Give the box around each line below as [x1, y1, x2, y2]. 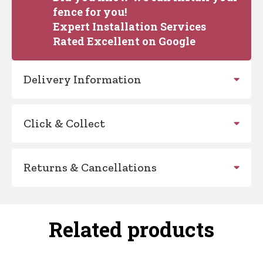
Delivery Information [23, 72, 141, 86]
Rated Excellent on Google [53, 33, 195, 48]
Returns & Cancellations [23, 160, 157, 174]
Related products [49, 215, 214, 242]
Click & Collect [23, 116, 105, 130]
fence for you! [53, 4, 127, 19]
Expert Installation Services [53, 19, 206, 33]
